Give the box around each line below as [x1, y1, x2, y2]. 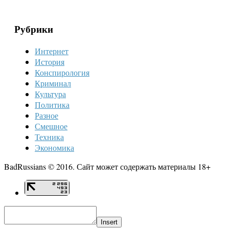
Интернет [35, 45, 68, 56]
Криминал [35, 78, 71, 88]
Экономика [35, 142, 74, 153]
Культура [35, 88, 66, 99]
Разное [35, 110, 58, 121]
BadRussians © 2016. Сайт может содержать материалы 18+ [4, 161, 211, 172]
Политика [35, 99, 70, 110]
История [35, 56, 64, 67]
